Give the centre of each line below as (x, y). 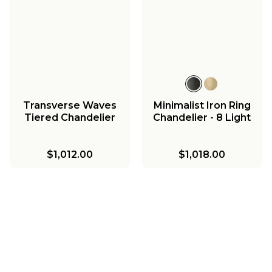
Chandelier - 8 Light (202, 117)
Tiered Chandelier (70, 117)
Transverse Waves (70, 105)
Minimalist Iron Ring (202, 105)
